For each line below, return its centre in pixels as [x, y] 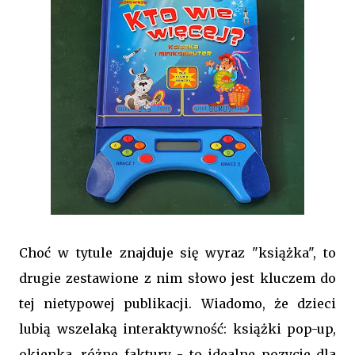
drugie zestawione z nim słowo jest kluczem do [177, 278]
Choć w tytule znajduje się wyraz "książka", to [177, 253]
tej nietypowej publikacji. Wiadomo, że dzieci [177, 303]
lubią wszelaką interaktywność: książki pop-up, [177, 329]
